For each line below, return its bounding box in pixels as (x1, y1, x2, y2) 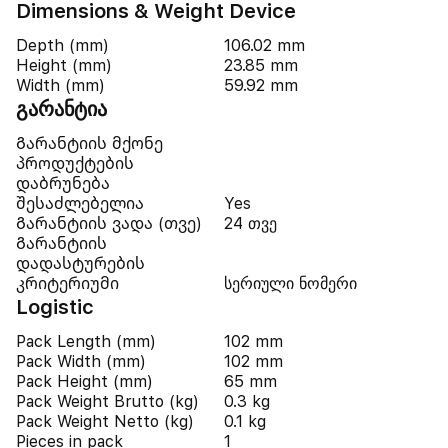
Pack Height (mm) (16, 372, 153, 391)
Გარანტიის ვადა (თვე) (16, 214, 202, 233)
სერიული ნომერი (224, 274, 357, 293)
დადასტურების (16, 254, 145, 273)
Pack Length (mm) (16, 332, 156, 351)
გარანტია (16, 97, 107, 121)
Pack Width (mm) (16, 352, 146, 371)
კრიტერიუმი (16, 274, 119, 293)
